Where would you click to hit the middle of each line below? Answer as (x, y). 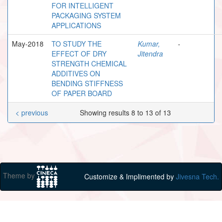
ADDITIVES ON (76, 73)
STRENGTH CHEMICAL (89, 63)
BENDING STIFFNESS (87, 83)
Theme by (20, 175)
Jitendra (150, 53)
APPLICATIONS (76, 25)
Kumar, (149, 43)
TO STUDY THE (77, 43)
